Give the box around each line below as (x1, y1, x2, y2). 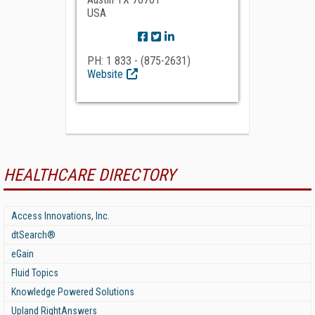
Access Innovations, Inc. (11, 210, 110, 221)
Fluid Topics (11, 267, 58, 278)
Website (87, 67, 123, 81)
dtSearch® (11, 229, 56, 240)
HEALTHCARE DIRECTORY (4, 165, 176, 185)
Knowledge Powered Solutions (11, 286, 134, 297)
